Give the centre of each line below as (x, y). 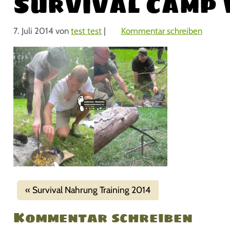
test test (87, 31)
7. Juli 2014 (34, 31)
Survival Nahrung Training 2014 (91, 190)
